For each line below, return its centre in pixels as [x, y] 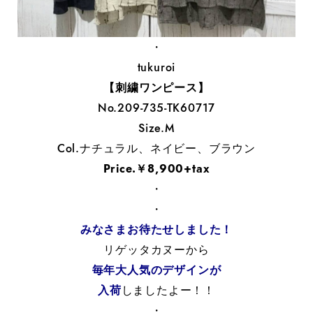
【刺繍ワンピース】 [156, 88]
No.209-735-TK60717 [156, 108]
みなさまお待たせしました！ [156, 230]
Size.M [156, 129]
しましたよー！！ [168, 291]
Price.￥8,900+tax [156, 169]
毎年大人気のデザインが [156, 270]
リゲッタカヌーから [156, 250]
